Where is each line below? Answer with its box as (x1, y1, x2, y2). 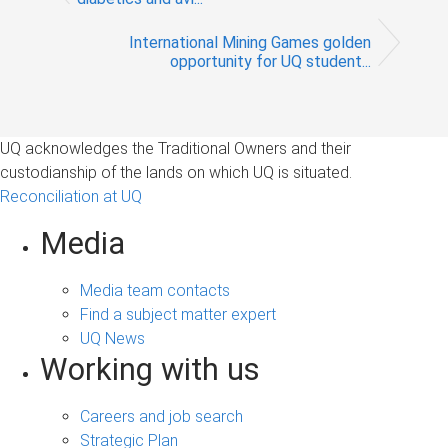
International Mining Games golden (129, 32, 371, 52)
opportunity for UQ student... (170, 51, 371, 71)
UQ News (80, 328, 145, 348)
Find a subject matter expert (80, 304, 276, 324)
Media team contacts (80, 280, 230, 300)
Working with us (40, 350, 260, 388)
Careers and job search (80, 406, 243, 426)
